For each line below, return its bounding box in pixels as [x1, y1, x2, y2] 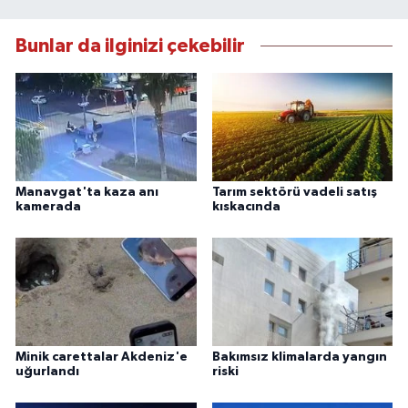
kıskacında [211, 200, 280, 214]
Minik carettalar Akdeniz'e [15, 351, 188, 364]
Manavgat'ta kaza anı [15, 186, 158, 199]
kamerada [15, 200, 81, 214]
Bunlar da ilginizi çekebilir [15, 36, 245, 56]
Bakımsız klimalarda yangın [211, 351, 387, 364]
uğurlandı [15, 365, 79, 379]
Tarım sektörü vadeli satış [211, 186, 377, 199]
